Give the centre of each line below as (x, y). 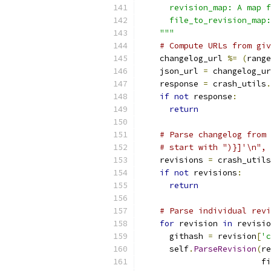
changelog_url (184, 58)
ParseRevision (225, 249)
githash (174, 236)
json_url (172, 71)
